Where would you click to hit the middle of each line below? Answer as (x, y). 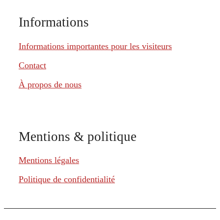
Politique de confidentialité (67, 179)
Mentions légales (49, 160)
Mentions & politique (78, 136)
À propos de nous (50, 84)
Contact (32, 65)
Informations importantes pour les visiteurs (95, 46)
